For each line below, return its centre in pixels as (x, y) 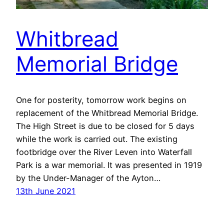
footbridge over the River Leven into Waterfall (104, 152)
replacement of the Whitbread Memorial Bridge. (107, 113)
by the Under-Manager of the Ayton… (88, 178)
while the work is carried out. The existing (97, 139)
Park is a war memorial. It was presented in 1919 (109, 165)
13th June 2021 (46, 191)
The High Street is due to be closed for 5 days (105, 126)
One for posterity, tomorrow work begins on (101, 100)
